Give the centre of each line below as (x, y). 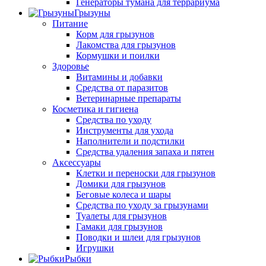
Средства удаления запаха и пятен (145, 152)
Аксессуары (77, 163)
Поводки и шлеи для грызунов (138, 237)
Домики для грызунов (121, 184)
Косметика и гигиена (95, 109)
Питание (70, 24)
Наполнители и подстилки (130, 141)
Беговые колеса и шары (123, 195)
